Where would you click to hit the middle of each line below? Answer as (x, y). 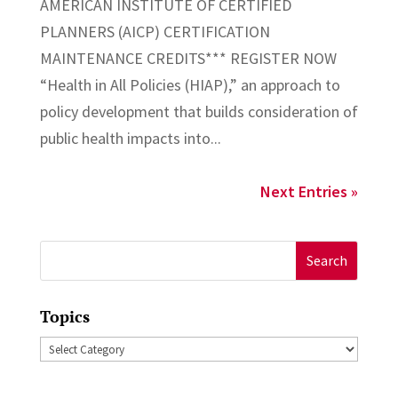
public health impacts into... (130, 138)
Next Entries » (310, 191)
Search (62, 253)
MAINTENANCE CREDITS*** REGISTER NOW (188, 58)
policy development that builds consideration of (199, 111)
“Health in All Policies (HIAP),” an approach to (190, 84)
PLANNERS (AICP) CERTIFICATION (155, 31)
